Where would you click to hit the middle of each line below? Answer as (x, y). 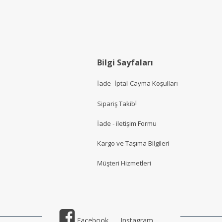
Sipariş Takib (116, 103)
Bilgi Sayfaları (125, 62)
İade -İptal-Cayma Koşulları (138, 83)
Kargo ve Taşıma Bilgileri (133, 143)
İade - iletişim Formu (127, 123)
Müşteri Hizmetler (123, 163)
